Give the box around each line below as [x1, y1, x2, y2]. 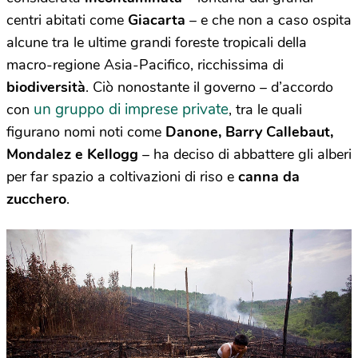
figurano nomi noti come [6, 122, 165, 142]
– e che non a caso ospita [185, 10, 352, 30]
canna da [234, 167, 300, 187]
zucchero [6, 189, 66, 209]
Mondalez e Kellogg [6, 145, 142, 165]
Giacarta [128, 10, 185, 30]
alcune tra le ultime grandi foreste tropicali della [6, 33, 307, 53]
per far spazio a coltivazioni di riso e [6, 167, 234, 187]
